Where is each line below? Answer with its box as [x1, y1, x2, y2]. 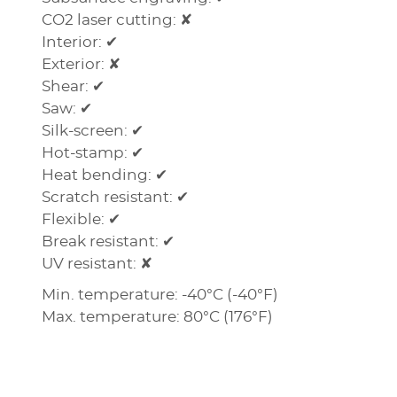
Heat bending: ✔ [42, 167, 167, 183]
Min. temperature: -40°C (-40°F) [42, 287, 278, 302]
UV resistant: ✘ [42, 256, 152, 271]
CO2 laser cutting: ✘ [42, 12, 192, 27]
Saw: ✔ [42, 101, 92, 116]
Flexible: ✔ [42, 212, 121, 227]
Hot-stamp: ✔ [42, 145, 144, 160]
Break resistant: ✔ [42, 234, 175, 249]
